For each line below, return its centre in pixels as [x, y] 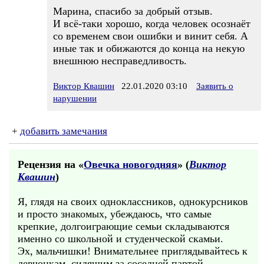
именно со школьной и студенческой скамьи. [121, 239]
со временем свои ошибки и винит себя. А [151, 36]
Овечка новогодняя [131, 164]
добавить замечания [64, 131]
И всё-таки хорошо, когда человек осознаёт [152, 24]
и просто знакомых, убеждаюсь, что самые [115, 214]
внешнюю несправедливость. [120, 61]
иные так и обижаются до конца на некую [149, 48]
